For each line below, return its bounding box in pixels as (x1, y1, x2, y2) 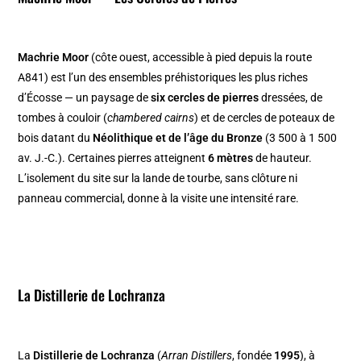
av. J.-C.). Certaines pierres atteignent (18, 151, 209, 165)
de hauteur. (253, 151, 313, 165)
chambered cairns (107, 111, 195, 125)
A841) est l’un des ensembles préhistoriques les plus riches (18, 71, 309, 85)
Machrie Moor (18, 51, 89, 64)
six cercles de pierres (151, 91, 259, 105)
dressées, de (259, 91, 323, 105)
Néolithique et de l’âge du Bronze (93, 131, 263, 145)
